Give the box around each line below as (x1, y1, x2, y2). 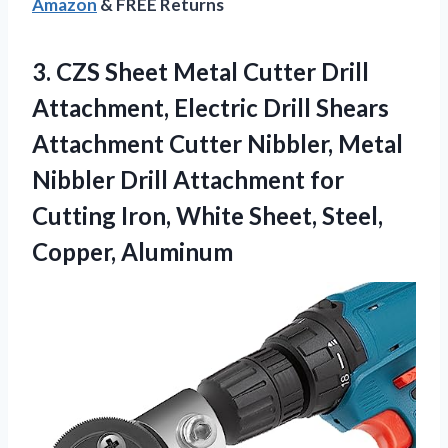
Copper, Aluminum (32, 236, 233, 266)
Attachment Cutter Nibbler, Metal (32, 128, 403, 158)
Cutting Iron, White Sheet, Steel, (32, 200, 383, 230)
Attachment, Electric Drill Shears (32, 92, 389, 122)
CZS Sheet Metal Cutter (56, 56, 316, 86)
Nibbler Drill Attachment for (32, 164, 344, 194)
